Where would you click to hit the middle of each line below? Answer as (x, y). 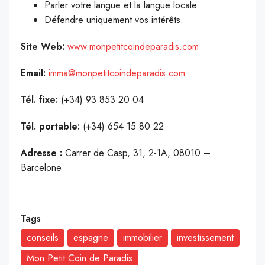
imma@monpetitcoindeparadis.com (117, 73)
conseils (43, 238)
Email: (33, 73)
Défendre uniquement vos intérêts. (114, 20)
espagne (91, 238)
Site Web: (43, 47)
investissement (205, 238)
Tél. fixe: (41, 100)
